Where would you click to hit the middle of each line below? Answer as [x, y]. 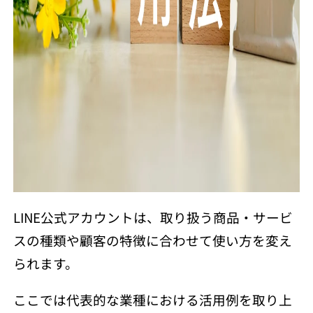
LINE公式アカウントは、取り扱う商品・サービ [153, 217]
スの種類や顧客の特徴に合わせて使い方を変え [152, 240]
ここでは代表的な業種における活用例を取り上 [152, 299]
